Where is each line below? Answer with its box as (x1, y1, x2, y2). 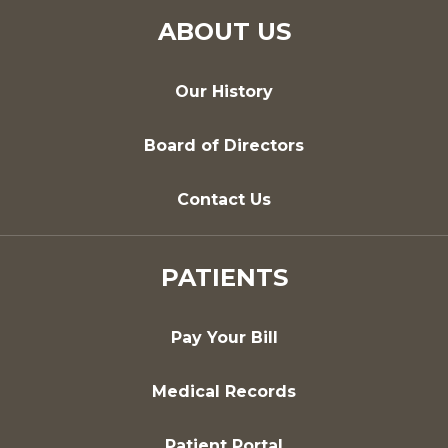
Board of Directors (144, 135, 304, 155)
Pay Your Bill (170, 327, 278, 347)
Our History (175, 81, 273, 101)
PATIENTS (160, 262, 288, 292)
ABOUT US (157, 16, 291, 46)
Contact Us (177, 189, 271, 209)
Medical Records (152, 381, 296, 401)
